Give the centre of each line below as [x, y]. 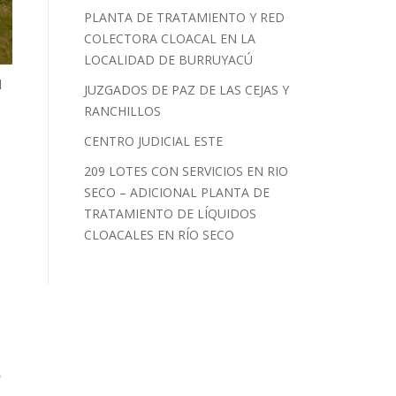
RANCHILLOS [123, 110]
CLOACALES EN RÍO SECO [160, 234]
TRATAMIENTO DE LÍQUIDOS [171, 213]
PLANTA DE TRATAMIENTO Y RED [185, 17]
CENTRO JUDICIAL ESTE [154, 141]
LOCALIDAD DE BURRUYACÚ [169, 59]
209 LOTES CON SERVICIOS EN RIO [187, 171]
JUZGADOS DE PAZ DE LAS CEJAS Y [187, 89]
